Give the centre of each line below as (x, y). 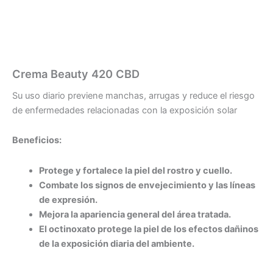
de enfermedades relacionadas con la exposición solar (125, 110)
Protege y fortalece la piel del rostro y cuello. (135, 170)
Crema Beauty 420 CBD (76, 73)
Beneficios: (37, 140)
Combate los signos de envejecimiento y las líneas (147, 185)
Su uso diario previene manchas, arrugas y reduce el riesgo (133, 95)
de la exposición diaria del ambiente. (116, 243)
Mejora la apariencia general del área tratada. (135, 214)
